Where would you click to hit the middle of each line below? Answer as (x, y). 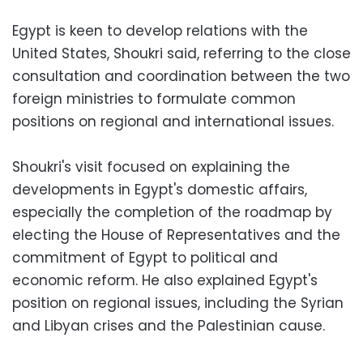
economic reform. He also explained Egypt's (165, 280)
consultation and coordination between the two (181, 76)
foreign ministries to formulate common (154, 98)
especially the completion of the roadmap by (172, 212)
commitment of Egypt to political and (145, 257)
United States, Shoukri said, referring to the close (181, 53)
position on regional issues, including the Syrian (178, 303)
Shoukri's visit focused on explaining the (151, 167)
